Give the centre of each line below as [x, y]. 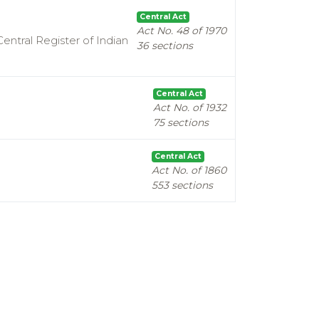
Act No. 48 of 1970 [182, 31]
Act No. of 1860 [189, 170]
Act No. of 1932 [190, 108]
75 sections [181, 122]
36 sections [165, 46]
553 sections [182, 185]
